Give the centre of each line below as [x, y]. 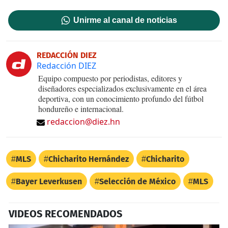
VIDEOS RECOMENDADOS [65, 213]
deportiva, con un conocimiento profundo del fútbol [121, 98]
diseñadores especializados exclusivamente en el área [122, 88]
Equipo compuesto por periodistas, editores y [110, 78]
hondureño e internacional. [81, 108]
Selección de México [137, 181]
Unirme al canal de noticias [125, 20]
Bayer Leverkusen [49, 181]
